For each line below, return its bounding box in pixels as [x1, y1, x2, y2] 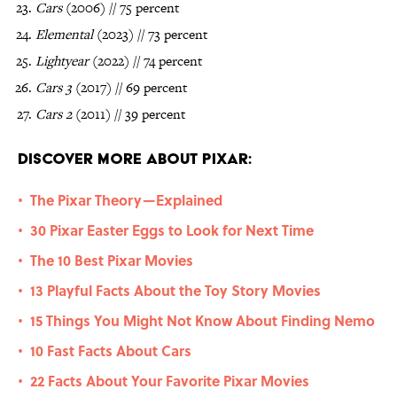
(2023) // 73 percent [93, 25, 207, 44]
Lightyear [35, 51, 89, 71]
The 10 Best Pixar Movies [30, 250, 193, 271]
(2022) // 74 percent [89, 51, 202, 71]
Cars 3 [35, 78, 72, 97]
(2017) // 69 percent [72, 78, 187, 97]
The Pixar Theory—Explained [30, 190, 222, 211]
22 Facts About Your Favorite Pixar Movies [30, 370, 309, 392]
